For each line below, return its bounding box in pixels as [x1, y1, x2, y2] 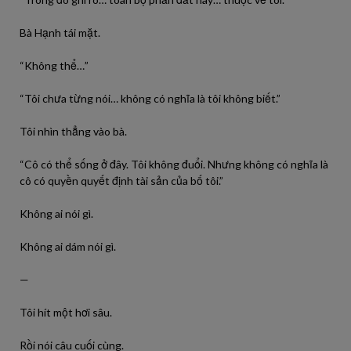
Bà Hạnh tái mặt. [20, 26, 100, 39]
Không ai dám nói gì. [20, 240, 116, 253]
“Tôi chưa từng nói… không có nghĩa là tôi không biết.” [20, 92, 280, 105]
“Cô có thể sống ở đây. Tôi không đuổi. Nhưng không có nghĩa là [20, 157, 328, 171]
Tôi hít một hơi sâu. [20, 306, 112, 319]
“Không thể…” [20, 59, 89, 72]
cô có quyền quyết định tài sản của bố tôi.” [20, 174, 223, 187]
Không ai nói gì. [20, 207, 93, 220]
